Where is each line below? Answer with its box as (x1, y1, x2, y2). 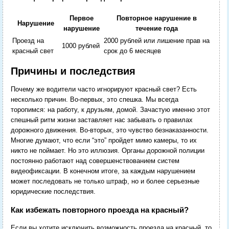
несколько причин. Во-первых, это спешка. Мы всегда (10, 96, 178, 104)
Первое (70, 14, 94, 22)
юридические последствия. (10, 188, 96, 196)
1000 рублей (61, 42, 100, 50)
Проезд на (12, 37, 44, 45)
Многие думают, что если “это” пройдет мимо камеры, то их (10, 136, 197, 145)
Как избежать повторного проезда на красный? (10, 205, 189, 214)
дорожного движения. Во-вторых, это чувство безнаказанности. (10, 126, 209, 134)
